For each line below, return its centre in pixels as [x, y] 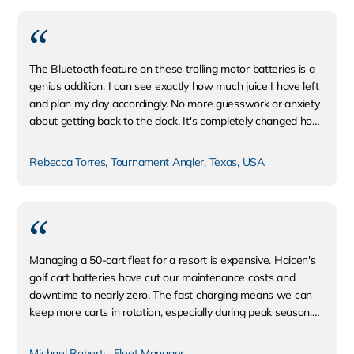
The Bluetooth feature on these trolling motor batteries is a [172, 69]
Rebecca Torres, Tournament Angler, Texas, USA [147, 162]
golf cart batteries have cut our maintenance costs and [162, 277]
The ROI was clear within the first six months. [140, 330]
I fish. [42, 138]
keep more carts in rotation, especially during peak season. [171, 312]
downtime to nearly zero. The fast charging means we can [171, 295]
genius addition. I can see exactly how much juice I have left [174, 86]
